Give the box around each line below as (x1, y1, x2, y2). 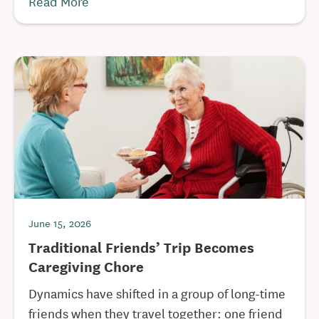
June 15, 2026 (28, 215, 91, 231)
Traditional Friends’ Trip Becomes (28, 236, 254, 257)
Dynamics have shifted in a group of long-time (28, 283, 286, 302)
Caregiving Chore (28, 256, 144, 276)
